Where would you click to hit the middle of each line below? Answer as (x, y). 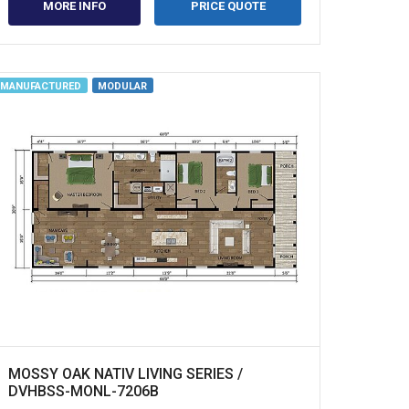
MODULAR (123, 87)
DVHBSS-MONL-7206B (83, 391)
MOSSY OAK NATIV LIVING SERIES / (125, 373)
